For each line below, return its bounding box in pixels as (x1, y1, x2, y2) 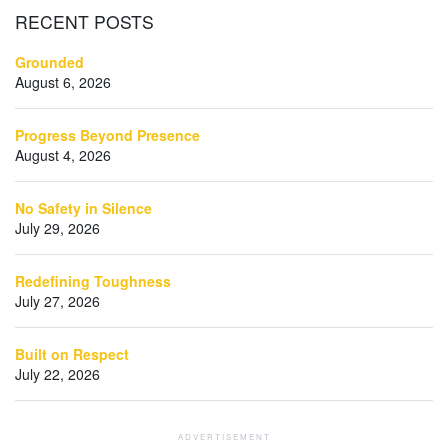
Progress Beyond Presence (15, 124, 200, 145)
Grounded (15, 51, 84, 72)
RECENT (15, 8, 89, 34)
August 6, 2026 (15, 71, 111, 92)
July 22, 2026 (15, 363, 100, 384)
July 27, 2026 (15, 290, 100, 311)
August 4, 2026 (15, 144, 111, 165)
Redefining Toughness (15, 270, 171, 291)
